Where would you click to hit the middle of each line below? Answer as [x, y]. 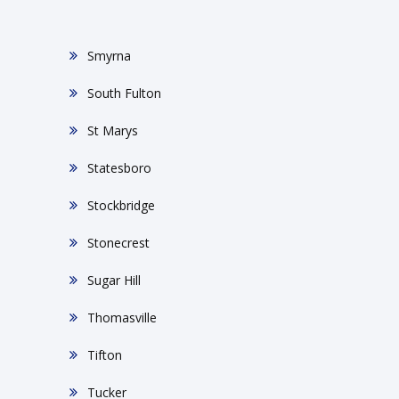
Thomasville [122, 318]
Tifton [104, 355]
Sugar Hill [114, 280]
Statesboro [119, 168]
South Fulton [124, 93]
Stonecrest [118, 243]
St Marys [112, 130]
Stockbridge [121, 205]
